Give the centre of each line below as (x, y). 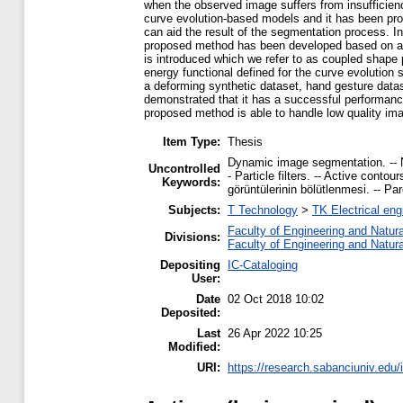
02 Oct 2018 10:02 (276, 300)
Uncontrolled (184, 169)
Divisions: (193, 237)
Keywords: (191, 183)
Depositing (190, 265)
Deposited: (191, 313)
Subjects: (194, 210)
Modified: (194, 347)
